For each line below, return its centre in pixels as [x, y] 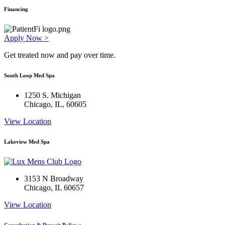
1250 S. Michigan [52, 95]
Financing [16, 9]
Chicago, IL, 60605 [55, 104]
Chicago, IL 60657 [54, 187]
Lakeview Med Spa [27, 141]
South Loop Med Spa [29, 75]
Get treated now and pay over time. [60, 55]
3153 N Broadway [54, 178]
